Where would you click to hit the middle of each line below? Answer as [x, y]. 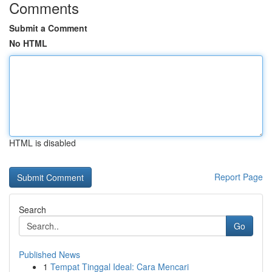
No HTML [28, 43]
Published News [49, 254]
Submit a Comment [48, 28]
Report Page [239, 177]
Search [32, 209]
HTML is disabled [42, 143]
